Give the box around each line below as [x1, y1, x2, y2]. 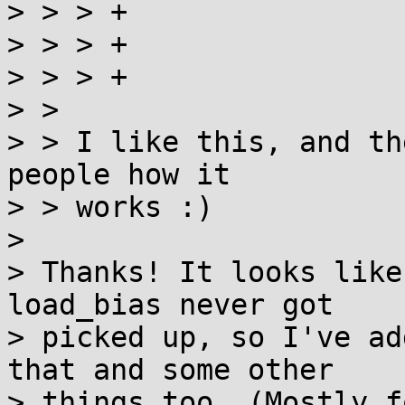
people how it [7, 158, 231, 191]
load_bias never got [7, 288, 334, 321]
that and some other [7, 353, 334, 386]
